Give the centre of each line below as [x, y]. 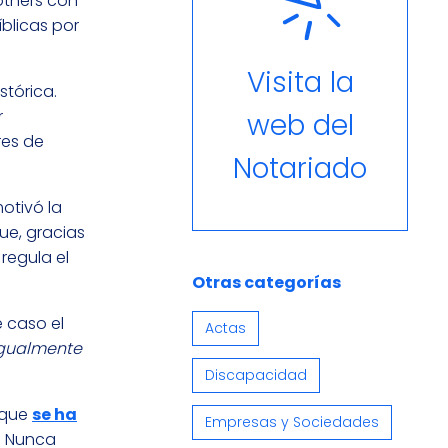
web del [300, 125]
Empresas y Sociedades [292, 421]
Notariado [300, 168]
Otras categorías [266, 282]
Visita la [300, 82]
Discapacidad [256, 374]
